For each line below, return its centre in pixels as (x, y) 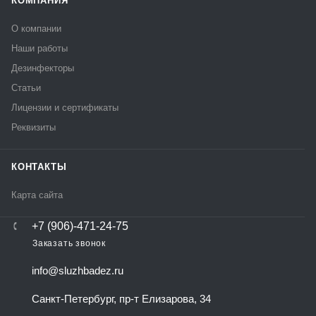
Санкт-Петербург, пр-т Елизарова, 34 (121, 298)
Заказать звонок (69, 243)
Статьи (26, 87)
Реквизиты (34, 127)
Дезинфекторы (43, 68)
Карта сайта (37, 195)
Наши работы (39, 48)
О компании (36, 28)
